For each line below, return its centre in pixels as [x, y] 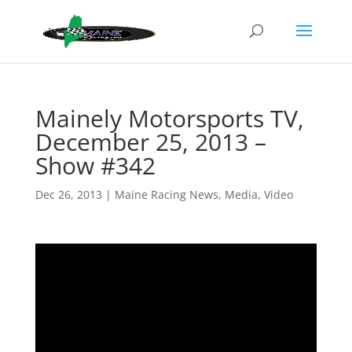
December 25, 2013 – [150, 142]
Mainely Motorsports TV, [169, 118]
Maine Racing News [166, 194]
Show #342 [95, 165]
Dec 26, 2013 [68, 194]
